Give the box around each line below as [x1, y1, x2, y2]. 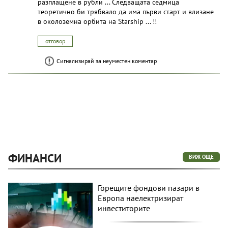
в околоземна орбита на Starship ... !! [38, 17, 157, 26]
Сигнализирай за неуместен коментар [56, 57, 157, 65]
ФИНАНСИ [8, 151, 62, 166]
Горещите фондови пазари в [98, 183, 200, 193]
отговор [45, 37, 65, 45]
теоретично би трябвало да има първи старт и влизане [38, 7, 214, 17]
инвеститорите [98, 203, 151, 214]
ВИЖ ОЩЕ [189, 153, 214, 161]
